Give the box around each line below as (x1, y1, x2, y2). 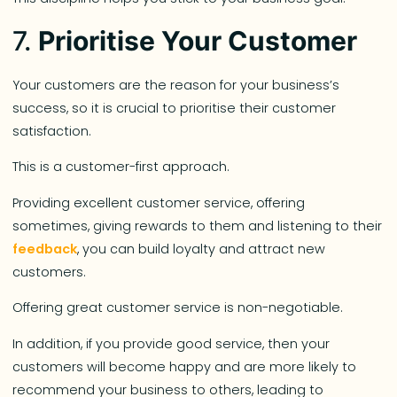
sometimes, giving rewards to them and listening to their (12, 216, 383, 235)
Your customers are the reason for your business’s (12, 76, 340, 94)
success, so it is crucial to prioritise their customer (12, 99, 337, 117)
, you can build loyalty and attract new (77, 239, 326, 258)
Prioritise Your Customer (38, 25, 358, 57)
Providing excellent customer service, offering (12, 193, 306, 212)
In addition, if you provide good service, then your (12, 334, 331, 353)
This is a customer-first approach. (12, 158, 230, 176)
